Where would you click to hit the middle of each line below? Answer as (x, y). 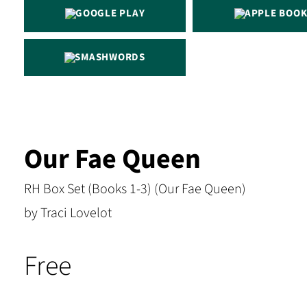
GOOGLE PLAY (110, 13)
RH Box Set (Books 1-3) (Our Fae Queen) (135, 189)
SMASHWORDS (110, 57)
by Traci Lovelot (68, 213)
